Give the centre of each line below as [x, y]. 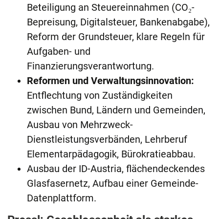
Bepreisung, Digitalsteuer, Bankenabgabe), [118, 22]
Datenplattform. [62, 198]
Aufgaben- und [59, 52]
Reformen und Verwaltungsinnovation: [110, 81]
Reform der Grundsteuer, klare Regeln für [116, 37]
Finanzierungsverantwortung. [90, 66]
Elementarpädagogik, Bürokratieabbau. [111, 154]
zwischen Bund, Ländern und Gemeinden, [116, 110]
